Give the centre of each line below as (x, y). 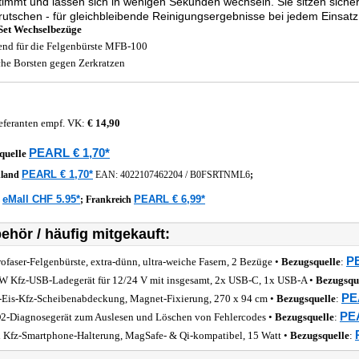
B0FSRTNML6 (220, 175)
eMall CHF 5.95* (41, 199)
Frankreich (110, 200)
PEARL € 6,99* (169, 199)
